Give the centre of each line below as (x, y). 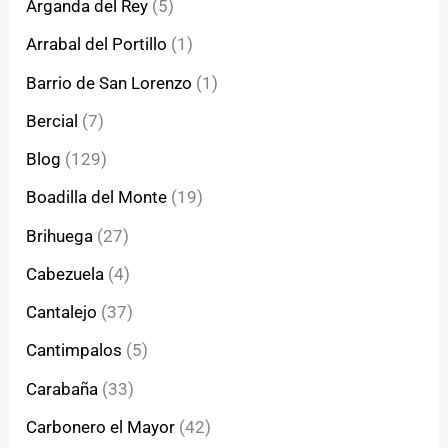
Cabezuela (65, 273)
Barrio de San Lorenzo (109, 82)
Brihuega (60, 235)
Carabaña (62, 388)
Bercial (52, 120)
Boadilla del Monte (97, 197)
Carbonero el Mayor (101, 426)
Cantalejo (62, 312)
